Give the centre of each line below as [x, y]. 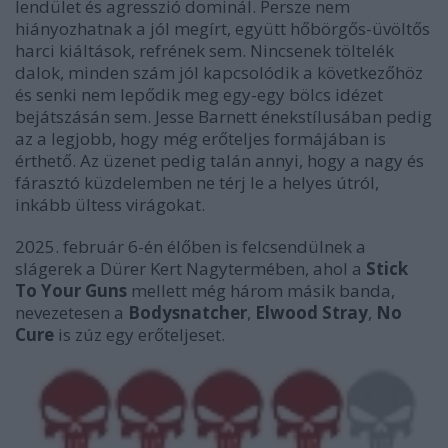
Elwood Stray [311, 313]
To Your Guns [71, 291]
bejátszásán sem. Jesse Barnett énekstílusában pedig [223, 117]
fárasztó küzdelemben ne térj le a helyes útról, [197, 183]
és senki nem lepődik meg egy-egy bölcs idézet [199, 95]
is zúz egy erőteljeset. [143, 335]
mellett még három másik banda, [261, 291]
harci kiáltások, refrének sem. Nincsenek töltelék [204, 51]
